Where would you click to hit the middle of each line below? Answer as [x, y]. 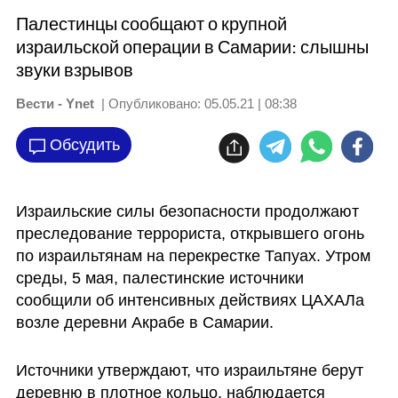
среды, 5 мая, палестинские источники [159, 278]
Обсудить [84, 144]
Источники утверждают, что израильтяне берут [189, 370]
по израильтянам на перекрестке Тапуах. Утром [193, 256]
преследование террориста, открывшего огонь [190, 234]
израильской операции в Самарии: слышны [192, 48]
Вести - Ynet [55, 103]
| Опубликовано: [149, 103]
